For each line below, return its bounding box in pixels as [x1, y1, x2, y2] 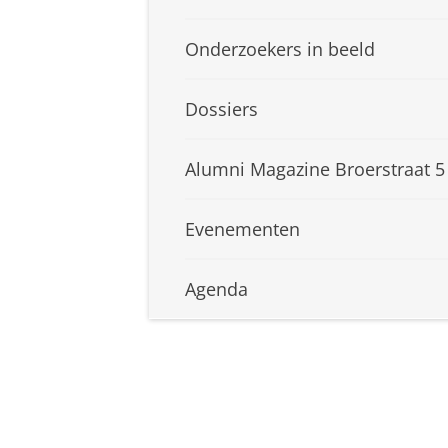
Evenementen [185, 217, 300, 242]
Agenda [185, 277, 248, 302]
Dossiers [185, 97, 258, 122]
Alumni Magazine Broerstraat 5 [185, 157, 445, 182]
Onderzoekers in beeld [185, 37, 375, 62]
